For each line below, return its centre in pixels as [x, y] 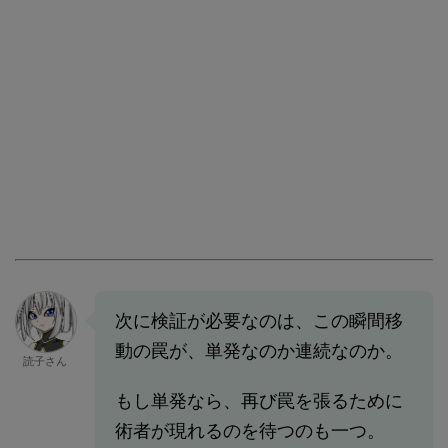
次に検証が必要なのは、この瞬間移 [259, 321]
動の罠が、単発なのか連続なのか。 [259, 351]
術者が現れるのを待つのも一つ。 [250, 431]
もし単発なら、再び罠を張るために [259, 401]
